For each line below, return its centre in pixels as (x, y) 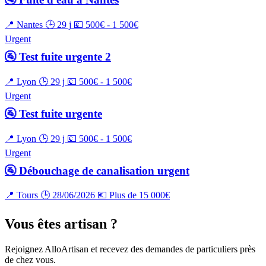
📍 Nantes (24, 25)
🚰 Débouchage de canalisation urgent (97, 170)
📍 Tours (21, 195)
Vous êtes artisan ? (61, 224)
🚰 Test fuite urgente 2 (58, 57)
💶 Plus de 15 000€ (134, 195)
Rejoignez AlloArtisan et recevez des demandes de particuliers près (130, 249)
